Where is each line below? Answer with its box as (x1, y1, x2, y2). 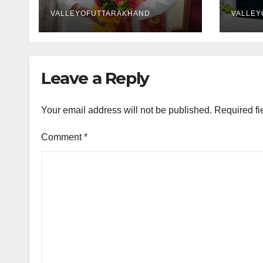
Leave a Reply (41, 68, 149, 88)
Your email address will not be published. (41, 105, 212, 116)
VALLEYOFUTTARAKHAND (50, 9, 150, 18)
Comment (41, 132, 84, 143)
